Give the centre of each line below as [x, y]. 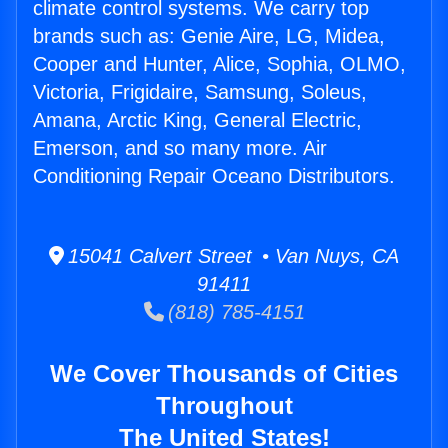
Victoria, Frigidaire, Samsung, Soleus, [200, 92]
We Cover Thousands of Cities [224, 374]
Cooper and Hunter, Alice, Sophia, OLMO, [219, 64]
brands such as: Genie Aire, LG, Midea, [209, 36]
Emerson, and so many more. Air [180, 148]
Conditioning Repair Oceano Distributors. [214, 176]
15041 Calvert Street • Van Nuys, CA [231, 256]
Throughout [224, 406]
